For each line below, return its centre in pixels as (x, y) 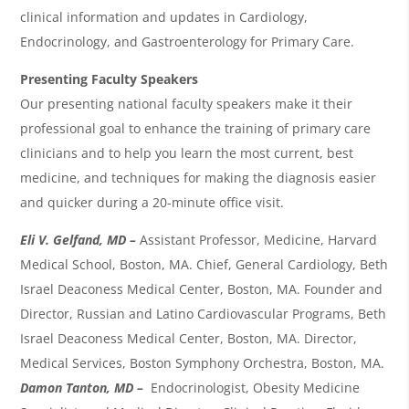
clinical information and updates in (130, 16)
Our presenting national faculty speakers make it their (187, 103)
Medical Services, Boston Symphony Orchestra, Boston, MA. (203, 362)
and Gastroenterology (179, 41)
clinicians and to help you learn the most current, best (187, 152)
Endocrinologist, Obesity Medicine (254, 387)
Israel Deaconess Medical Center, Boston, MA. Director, (189, 338)
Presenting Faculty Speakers (110, 79)
